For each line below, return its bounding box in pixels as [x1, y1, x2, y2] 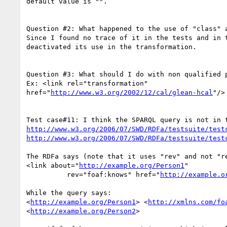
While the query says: [26, 188, 111, 197]
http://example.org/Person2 [30, 207, 136, 215]
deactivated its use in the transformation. [26, 43, 197, 51]
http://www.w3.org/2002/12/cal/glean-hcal [51, 88, 213, 96]
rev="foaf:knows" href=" [67, 170, 160, 178]
